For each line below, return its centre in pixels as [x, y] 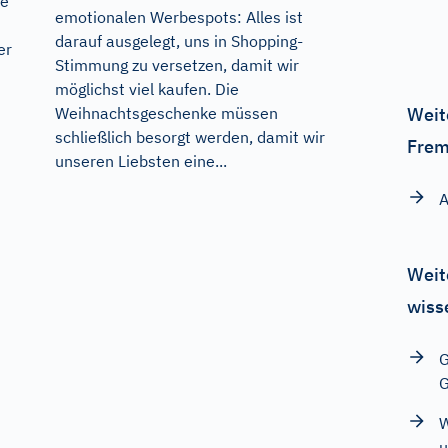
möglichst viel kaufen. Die [146, 89]
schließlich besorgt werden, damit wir [189, 137]
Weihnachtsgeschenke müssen [166, 113]
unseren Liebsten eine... [140, 161]
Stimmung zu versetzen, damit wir [176, 65]
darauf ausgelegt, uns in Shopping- [178, 41]
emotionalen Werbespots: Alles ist [178, 17]
